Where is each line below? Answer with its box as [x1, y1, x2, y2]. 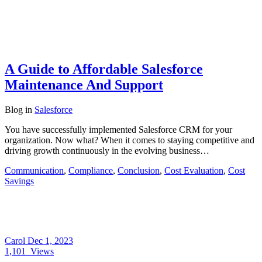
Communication [5, 165, 64, 175]
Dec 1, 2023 [27, 235, 73, 246]
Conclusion [118, 165, 160, 175]
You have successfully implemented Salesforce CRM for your [5, 124, 232, 135]
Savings [5, 175, 34, 186]
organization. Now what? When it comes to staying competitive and [5, 135, 254, 145]
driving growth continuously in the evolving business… [5, 145, 209, 156]
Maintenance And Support [5, 77, 163, 92]
